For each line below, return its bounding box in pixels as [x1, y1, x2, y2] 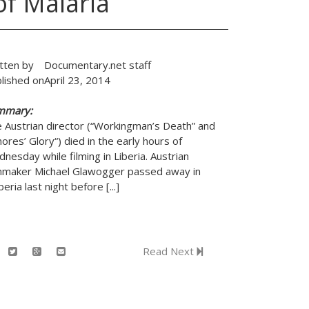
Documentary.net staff [44, 58, 151, 72]
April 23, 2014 [44, 73, 110, 87]
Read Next [143, 244, 197, 258]
